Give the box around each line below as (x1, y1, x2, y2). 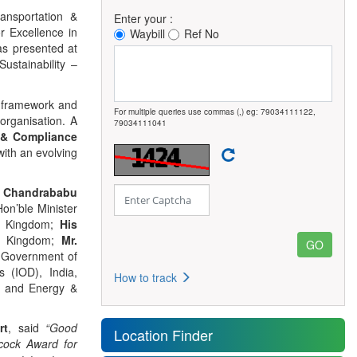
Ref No (184, 25, 219, 41)
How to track (114, 269, 180, 285)
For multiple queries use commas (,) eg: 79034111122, (114, 106, 316, 117)
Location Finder (114, 324, 213, 345)
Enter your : (114, 10, 173, 26)
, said (8, 320, 46, 335)
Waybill (130, 25, 165, 41)
